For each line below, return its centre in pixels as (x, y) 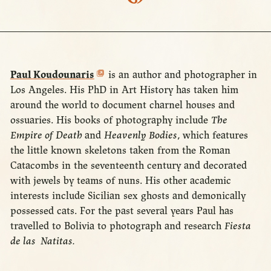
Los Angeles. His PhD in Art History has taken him (124, 90)
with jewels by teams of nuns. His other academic (120, 181)
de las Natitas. (42, 241)
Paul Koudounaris (52, 75)
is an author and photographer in (181, 75)
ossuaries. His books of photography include (110, 120)
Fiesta (237, 226)
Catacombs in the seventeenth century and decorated (128, 166)
